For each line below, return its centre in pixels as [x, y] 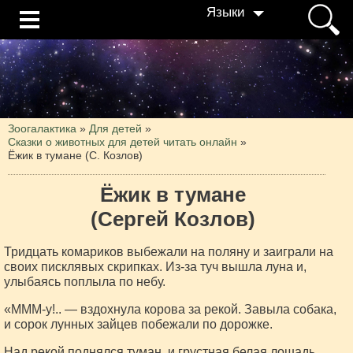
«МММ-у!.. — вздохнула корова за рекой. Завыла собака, [170, 309]
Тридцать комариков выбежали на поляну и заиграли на [169, 252]
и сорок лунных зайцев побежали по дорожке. [138, 324]
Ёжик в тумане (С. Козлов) [75, 155]
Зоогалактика [42, 128]
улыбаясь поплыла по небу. [85, 282]
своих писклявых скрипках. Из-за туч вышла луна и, [155, 267]
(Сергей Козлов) [173, 219]
